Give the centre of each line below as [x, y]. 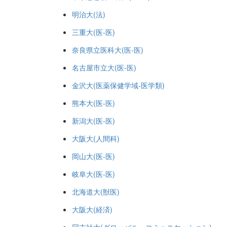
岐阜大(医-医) [93, 174]
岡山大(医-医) [93, 156]
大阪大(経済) [92, 209]
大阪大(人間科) [96, 138]
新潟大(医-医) [93, 121]
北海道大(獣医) [96, 192]
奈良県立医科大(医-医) [108, 50]
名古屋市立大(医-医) [104, 67]
